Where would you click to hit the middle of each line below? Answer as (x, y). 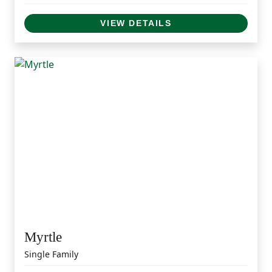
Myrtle (43, 237)
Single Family (51, 254)
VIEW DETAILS (136, 23)
